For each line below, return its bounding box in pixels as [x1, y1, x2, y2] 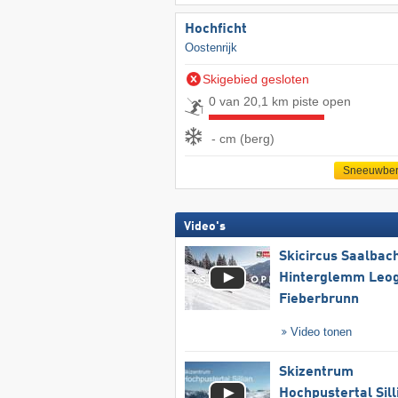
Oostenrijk [184, 41, 237, 55]
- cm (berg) [211, 131, 275, 146]
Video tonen [287, 325, 353, 339]
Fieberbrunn [278, 292, 359, 307]
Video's [183, 220, 226, 234]
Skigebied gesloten [202, 72, 309, 87]
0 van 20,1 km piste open [208, 94, 351, 109]
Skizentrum [278, 365, 354, 380]
